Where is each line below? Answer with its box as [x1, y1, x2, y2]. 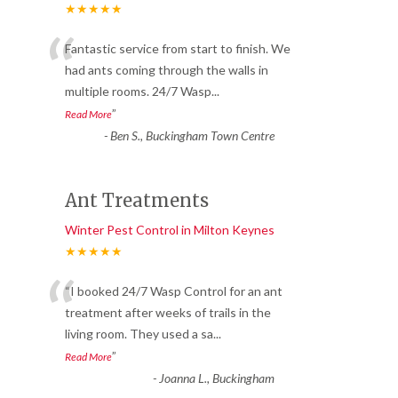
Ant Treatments [65, 189, 209, 212]
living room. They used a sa [65, 326, 213, 342]
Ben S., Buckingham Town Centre [109, 128, 275, 144]
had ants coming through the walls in [65, 62, 268, 78]
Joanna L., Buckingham [158, 370, 275, 386]
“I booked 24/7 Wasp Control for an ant [65, 283, 283, 299]
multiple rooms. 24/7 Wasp [65, 84, 211, 99]
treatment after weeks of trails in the [65, 305, 271, 321]
